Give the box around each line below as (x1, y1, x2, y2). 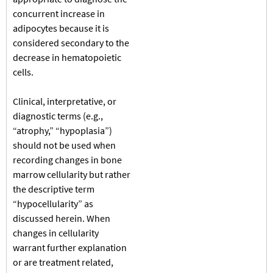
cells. (13, 65, 34, 78)
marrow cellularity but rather (13, 168, 130, 180)
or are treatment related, (13, 255, 113, 268)
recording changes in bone (13, 153, 122, 166)
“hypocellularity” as (13, 197, 93, 210)
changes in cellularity (13, 226, 99, 239)
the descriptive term (13, 182, 94, 195)
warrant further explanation (13, 241, 127, 253)
